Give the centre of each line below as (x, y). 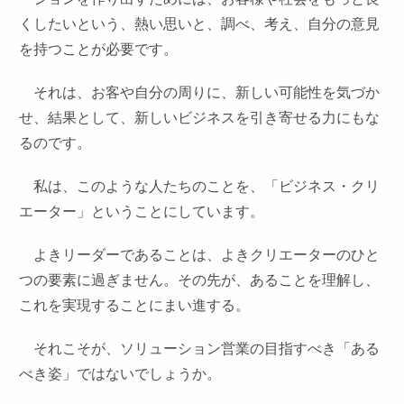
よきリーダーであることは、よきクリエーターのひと (200, 255)
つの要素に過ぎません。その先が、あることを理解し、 (200, 280)
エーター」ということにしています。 (142, 211)
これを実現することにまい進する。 (135, 305)
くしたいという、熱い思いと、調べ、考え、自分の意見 (200, 24)
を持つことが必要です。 (99, 49)
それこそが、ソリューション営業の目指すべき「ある (200, 349)
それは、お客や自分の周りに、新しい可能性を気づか (200, 92)
